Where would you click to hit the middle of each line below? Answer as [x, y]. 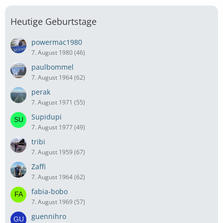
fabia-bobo [50, 191]
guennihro [49, 216]
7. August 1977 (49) [58, 127]
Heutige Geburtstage [54, 21]
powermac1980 [57, 42]
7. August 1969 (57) [58, 202]
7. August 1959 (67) [58, 152]
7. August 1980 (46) [58, 52]
